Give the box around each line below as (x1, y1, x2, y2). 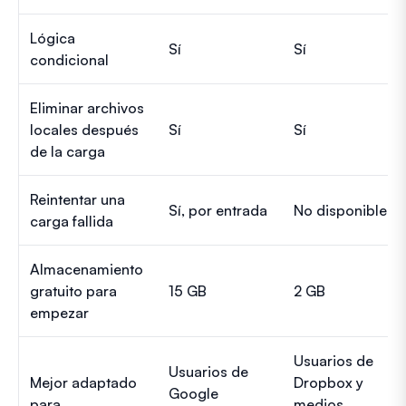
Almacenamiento (30, 259, 143, 278)
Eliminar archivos (30, 98, 144, 117)
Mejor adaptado (30, 372, 137, 391)
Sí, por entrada (169, 200, 267, 219)
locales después (30, 120, 139, 139)
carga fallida (30, 211, 113, 230)
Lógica (30, 28, 75, 47)
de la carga (30, 141, 105, 160)
